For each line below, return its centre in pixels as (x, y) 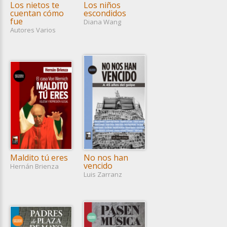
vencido (98, 165)
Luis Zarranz (103, 175)
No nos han (106, 157)
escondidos (105, 13)
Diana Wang (102, 22)
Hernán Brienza (34, 166)
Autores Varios (33, 30)
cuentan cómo (37, 13)
